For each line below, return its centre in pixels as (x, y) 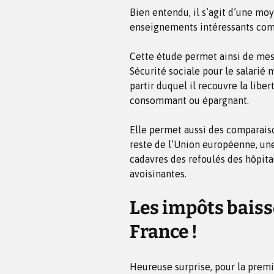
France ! (164, 231)
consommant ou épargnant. (189, 100)
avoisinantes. (158, 173)
